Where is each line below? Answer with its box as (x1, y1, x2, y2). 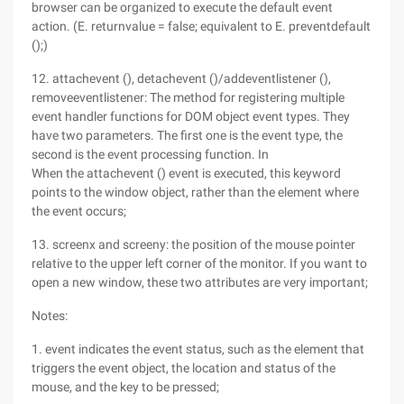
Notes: (32, 308, 68, 323)
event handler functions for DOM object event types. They (32, 109, 350, 124)
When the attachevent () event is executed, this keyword (32, 166, 341, 180)
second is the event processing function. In (32, 147, 269, 161)
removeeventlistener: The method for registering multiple (32, 90, 344, 105)
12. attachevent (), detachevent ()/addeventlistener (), (32, 71, 331, 86)
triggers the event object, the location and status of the (32, 361, 335, 375)
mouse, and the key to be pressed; (32, 380, 219, 394)
